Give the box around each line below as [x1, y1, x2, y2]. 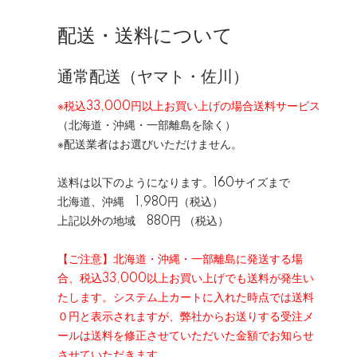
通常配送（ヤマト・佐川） [57, 69, 249, 86]
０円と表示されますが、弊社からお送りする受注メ [57, 311, 314, 324]
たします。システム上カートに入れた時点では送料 [57, 292, 314, 304]
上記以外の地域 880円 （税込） [57, 215, 229, 228]
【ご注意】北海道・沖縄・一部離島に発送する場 [57, 253, 303, 266]
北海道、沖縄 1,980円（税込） [57, 196, 223, 209]
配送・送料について [57, 25, 233, 47]
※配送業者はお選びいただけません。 [57, 139, 242, 151]
